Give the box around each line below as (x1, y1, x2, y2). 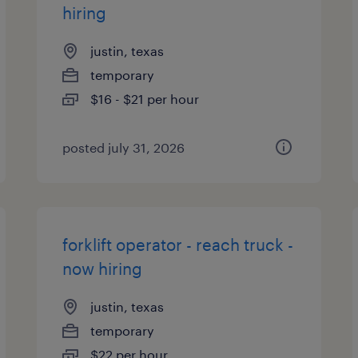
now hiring (62, 259, 143, 278)
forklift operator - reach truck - (62, 235, 294, 254)
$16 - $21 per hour (90, 91, 200, 106)
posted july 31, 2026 (62, 140, 185, 155)
